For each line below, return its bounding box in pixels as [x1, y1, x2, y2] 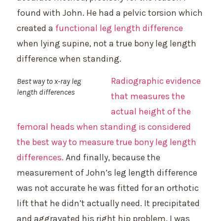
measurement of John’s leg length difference [17, 167, 197, 179]
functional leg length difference [55, 22, 183, 34]
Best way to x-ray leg [17, 76, 81, 86]
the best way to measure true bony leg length [17, 137, 196, 148]
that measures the [111, 91, 185, 102]
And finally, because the [64, 152, 160, 163]
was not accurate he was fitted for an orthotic [17, 183, 199, 194]
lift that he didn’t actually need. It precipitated [17, 198, 200, 209]
